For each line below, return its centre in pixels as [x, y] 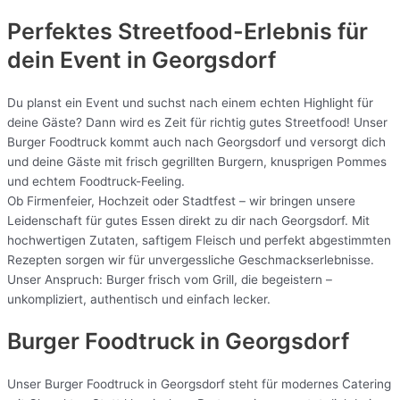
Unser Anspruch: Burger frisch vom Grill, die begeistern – [170, 279]
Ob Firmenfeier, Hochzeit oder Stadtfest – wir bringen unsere [181, 200]
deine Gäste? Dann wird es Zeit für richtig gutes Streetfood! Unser [197, 122]
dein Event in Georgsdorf [142, 59]
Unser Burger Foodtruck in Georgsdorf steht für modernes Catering [199, 384]
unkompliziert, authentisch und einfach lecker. [139, 299]
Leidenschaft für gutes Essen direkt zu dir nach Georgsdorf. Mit [188, 220]
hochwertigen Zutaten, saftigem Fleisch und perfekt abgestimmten [199, 240]
